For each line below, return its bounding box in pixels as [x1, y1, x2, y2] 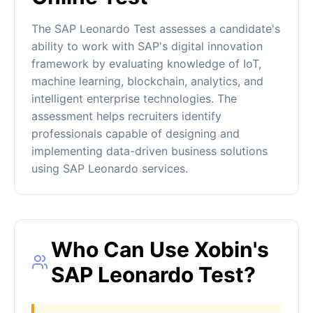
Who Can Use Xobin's [51, 237, 269, 263]
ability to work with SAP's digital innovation [31, 39, 263, 54]
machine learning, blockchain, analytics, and [31, 74, 263, 89]
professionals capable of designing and [31, 126, 240, 141]
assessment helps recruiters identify [31, 109, 221, 124]
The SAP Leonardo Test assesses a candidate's [31, 22, 280, 36]
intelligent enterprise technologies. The [31, 92, 237, 106]
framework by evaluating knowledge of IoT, [31, 57, 261, 71]
